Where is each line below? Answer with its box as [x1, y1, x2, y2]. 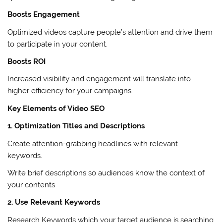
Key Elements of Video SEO [7, 104, 105, 113]
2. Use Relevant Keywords [7, 198, 101, 207]
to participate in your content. [7, 39, 108, 49]
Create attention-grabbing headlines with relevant [7, 139, 178, 148]
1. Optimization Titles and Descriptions [7, 121, 145, 131]
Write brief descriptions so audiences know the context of [7, 168, 205, 177]
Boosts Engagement [7, 10, 80, 19]
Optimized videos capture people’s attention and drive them [7, 27, 213, 37]
